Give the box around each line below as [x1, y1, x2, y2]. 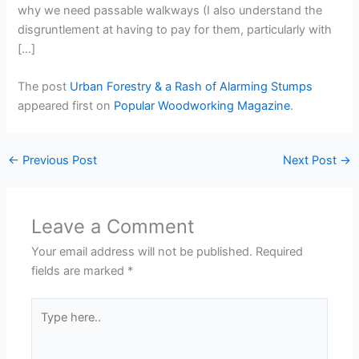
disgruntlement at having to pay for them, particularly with [18, 22, 333, 37]
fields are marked [31, 263, 128, 278]
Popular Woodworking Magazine [114, 99, 291, 114]
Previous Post [18, 152, 97, 167]
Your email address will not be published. [31, 244, 253, 259]
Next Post [283, 152, 341, 167]
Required [256, 244, 304, 259]
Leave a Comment [31, 214, 196, 238]
